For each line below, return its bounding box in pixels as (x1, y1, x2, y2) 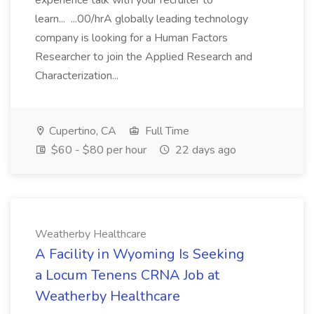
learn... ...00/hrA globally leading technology (35, 11, 248, 27)
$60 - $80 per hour (48, 142, 146, 158)
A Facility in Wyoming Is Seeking (35, 245, 245, 264)
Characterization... (35, 68, 121, 83)
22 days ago (172, 142, 236, 158)
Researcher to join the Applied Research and (35, 49, 252, 64)
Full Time (142, 123, 189, 139)
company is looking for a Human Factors (35, 30, 228, 46)
